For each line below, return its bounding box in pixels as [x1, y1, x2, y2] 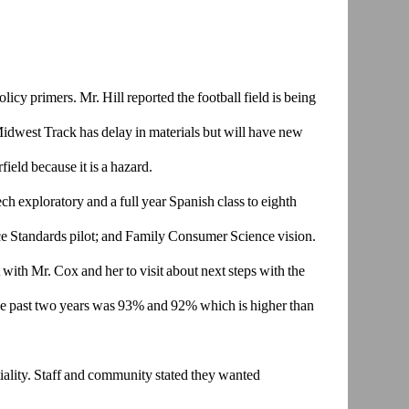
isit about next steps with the [146, 263, 305, 279]
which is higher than [199, 298, 314, 314]
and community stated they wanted [63, 367, 260, 383]
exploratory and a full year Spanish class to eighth [17, 194, 297, 210]
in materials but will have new [134, 124, 303, 141]
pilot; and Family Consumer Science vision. [68, 228, 316, 245]
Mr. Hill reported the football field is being [76, 89, 316, 106]
